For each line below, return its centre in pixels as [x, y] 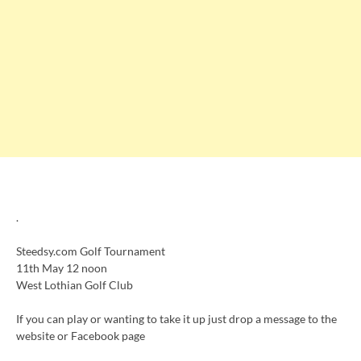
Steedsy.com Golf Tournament [91, 251]
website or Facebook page [81, 335]
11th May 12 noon [62, 268]
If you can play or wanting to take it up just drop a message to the [176, 318]
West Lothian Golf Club [75, 284]
